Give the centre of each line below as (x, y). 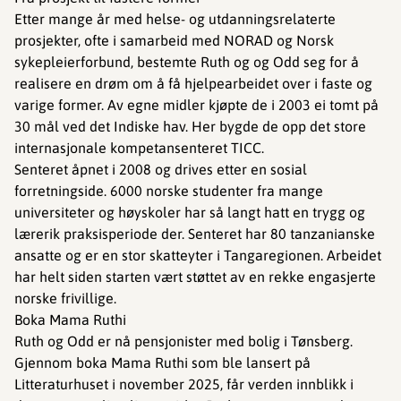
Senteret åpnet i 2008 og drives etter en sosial (161, 169)
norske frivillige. (65, 298)
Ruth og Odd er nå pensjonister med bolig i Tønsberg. (183, 341)
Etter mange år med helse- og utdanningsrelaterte (175, 19)
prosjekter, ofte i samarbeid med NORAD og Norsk (174, 40)
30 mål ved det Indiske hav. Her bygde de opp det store (190, 126)
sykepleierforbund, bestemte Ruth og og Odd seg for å (187, 62)
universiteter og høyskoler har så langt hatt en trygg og (190, 212)
